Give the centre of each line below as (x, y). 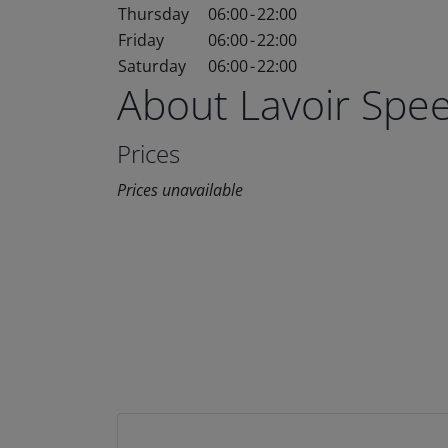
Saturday (152, 66)
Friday (141, 40)
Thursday (153, 14)
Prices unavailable (180, 190)
